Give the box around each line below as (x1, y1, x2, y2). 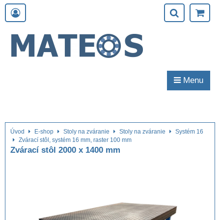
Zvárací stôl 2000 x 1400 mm (10, 145, 120, 155)
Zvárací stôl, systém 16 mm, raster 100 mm (19, 137, 132, 143)
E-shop (34, 129, 54, 135)
